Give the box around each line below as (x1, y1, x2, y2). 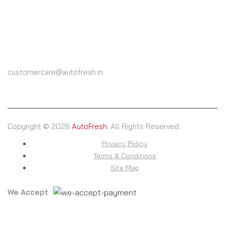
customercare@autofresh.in (8, 67, 103, 77)
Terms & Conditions (93, 151, 156, 160)
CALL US (8, 29, 33, 37)
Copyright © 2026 (8, 121, 72, 131)
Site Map (110, 163, 139, 172)
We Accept (8, 187, 48, 197)
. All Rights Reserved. (107, 121, 180, 131)
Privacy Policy (102, 139, 147, 148)
